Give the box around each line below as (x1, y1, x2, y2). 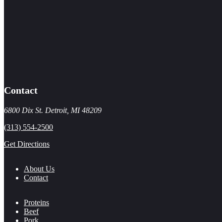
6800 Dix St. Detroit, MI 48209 (4, 106, 102, 114)
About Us (24, 164, 55, 173)
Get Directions (4, 139, 50, 148)
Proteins (24, 198, 49, 207)
